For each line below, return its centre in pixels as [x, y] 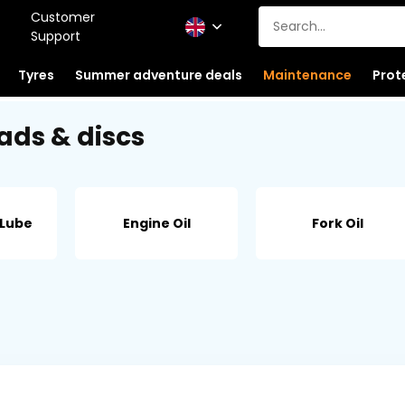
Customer [62, 17]
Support [55, 36]
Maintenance [307, 75]
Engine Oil [156, 223]
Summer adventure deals [158, 75]
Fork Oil [337, 223]
